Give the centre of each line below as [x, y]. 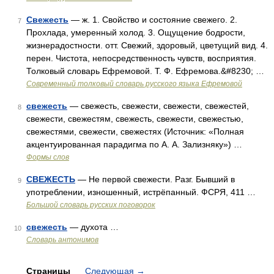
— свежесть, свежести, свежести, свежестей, [158, 106]
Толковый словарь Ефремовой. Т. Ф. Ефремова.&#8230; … [145, 71]
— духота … [93, 227]
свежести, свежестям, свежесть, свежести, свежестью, [135, 119]
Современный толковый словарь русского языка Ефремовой [134, 84]
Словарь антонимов [62, 240]
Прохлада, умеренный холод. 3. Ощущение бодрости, [136, 32]
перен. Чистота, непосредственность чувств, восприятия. [141, 58]
